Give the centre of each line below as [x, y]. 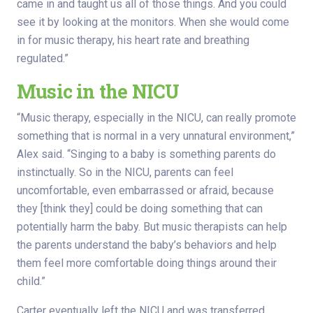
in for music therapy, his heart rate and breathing [133, 41]
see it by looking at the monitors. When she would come [153, 22]
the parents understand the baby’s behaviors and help [147, 245]
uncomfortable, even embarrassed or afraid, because [145, 191]
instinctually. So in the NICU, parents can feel [125, 173]
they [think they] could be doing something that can [140, 209]
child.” [31, 282]
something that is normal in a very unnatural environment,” [156, 136]
